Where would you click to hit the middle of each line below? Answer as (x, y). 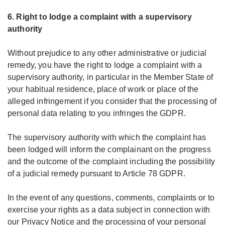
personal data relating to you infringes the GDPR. (97, 113)
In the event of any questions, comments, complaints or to (111, 198)
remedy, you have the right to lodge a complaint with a (105, 65)
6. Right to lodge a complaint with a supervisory (100, 17)
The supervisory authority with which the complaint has (107, 137)
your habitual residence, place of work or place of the (103, 89)
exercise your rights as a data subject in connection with (109, 210)
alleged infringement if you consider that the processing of (112, 101)
